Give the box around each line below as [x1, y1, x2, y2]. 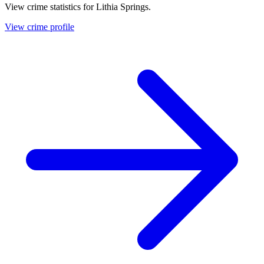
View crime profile [5, 21, 74, 32]
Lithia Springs [96, 1, 148, 12]
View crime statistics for [5, 1, 96, 12]
